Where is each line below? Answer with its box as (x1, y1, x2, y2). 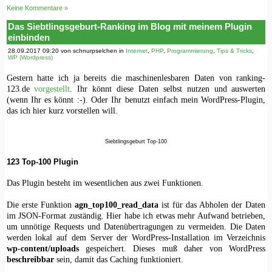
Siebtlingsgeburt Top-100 (105, 138, 167, 144)
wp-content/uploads (6, 243, 79, 254)
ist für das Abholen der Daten (158, 200, 266, 210)
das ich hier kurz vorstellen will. (6, 105, 118, 115)
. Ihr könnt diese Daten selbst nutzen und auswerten (70, 83, 266, 93)
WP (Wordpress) (7, 54, 53, 61)
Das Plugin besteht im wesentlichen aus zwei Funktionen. (6, 178, 203, 188)
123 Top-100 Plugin (6, 157, 78, 166)
